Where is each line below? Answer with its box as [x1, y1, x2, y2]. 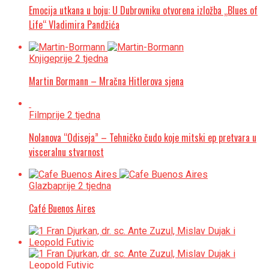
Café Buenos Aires [29, 201, 95, 216]
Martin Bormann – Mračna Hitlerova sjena [29, 73, 184, 88]
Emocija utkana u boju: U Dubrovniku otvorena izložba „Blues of [29, 2, 258, 17]
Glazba [29, 180, 58, 192]
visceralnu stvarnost [29, 144, 104, 159]
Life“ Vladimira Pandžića [29, 17, 119, 32]
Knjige [29, 52, 55, 64]
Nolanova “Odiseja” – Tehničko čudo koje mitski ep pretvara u [29, 130, 256, 145]
